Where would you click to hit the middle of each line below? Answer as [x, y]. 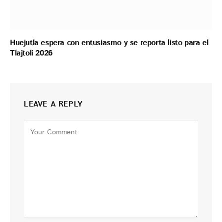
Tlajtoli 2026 [31, 54]
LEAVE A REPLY [53, 105]
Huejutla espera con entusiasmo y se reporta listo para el [109, 43]
